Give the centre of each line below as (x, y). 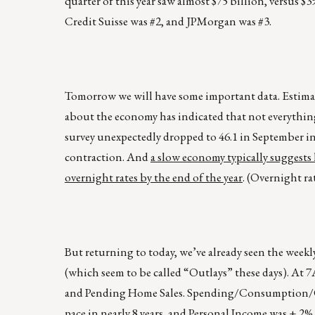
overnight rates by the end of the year (154, 177)
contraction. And (108, 156)
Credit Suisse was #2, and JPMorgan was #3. (168, 21)
